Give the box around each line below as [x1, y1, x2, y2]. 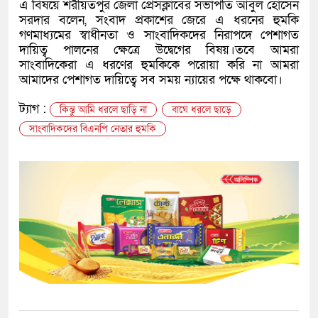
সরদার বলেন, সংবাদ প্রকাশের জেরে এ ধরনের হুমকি [19, 12, 299, 29]
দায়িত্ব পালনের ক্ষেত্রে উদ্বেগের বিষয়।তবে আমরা [19, 42, 299, 59]
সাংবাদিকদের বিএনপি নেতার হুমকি [29, 122, 156, 136]
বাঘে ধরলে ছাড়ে [172, 103, 231, 117]
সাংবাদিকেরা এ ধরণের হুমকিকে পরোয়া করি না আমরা [19, 57, 299, 74]
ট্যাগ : [19, 101, 50, 118]
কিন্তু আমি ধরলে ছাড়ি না [60, 103, 147, 117]
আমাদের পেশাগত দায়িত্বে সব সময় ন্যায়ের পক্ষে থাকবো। [19, 72, 283, 89]
